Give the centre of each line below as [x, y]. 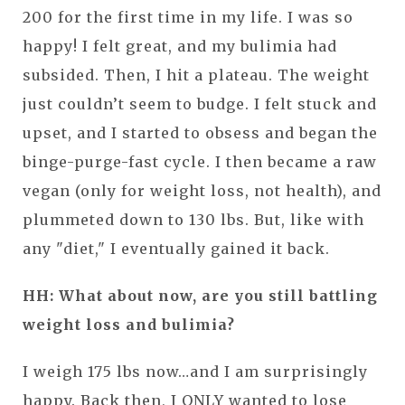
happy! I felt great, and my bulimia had [180, 46]
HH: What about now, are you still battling [200, 295]
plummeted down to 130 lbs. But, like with [193, 219]
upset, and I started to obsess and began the [200, 132]
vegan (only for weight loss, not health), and [202, 190]
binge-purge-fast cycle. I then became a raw [200, 161]
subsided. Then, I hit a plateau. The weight [196, 75]
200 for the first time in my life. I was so [188, 17]
